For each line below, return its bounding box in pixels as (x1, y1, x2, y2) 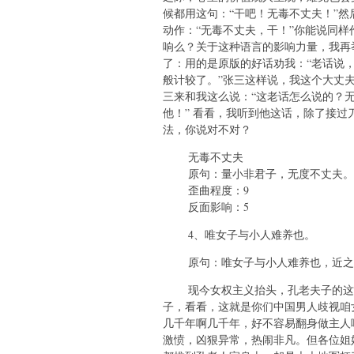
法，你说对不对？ (163, 122, 251, 137)
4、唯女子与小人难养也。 (163, 227, 315, 243)
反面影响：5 (163, 199, 249, 215)
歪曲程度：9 (163, 183, 249, 198)
